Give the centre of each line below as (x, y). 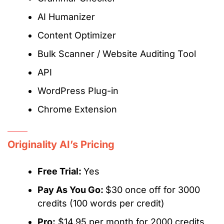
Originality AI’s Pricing (61, 145)
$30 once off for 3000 (153, 190)
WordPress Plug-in (78, 91)
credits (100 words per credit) (101, 203)
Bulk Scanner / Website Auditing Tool (117, 54)
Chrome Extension (77, 109)
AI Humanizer (66, 17)
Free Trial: (60, 171)
